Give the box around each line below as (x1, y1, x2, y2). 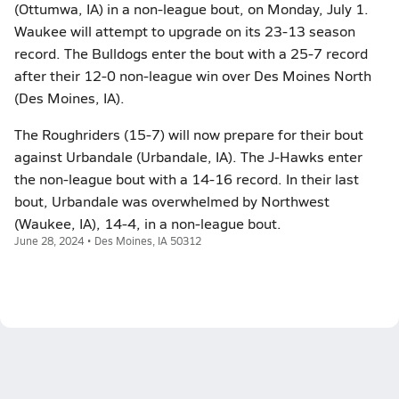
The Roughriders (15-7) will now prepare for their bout (14, 125, 363, 143)
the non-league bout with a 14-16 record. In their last (14, 169, 359, 188)
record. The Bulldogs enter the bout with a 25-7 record (14, 44, 368, 62)
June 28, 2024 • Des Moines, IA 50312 (14, 233, 201, 248)
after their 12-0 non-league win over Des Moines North (14, 66, 371, 85)
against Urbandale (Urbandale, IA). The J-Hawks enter (14, 147, 362, 166)
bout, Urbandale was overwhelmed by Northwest (14, 191, 330, 210)
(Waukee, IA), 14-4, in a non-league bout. (14, 214, 281, 232)
